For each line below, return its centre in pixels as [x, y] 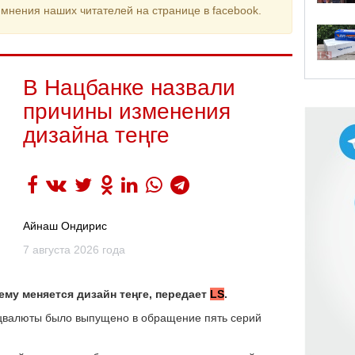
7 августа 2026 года [74, 250]
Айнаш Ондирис [65, 226]
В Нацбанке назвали [129, 88]
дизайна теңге [96, 135]
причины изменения [127, 111]
